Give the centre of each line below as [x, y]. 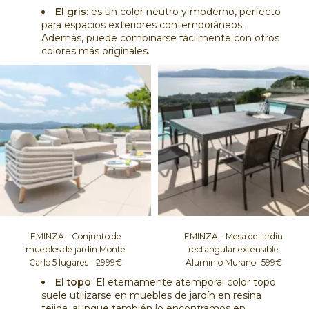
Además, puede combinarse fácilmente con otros [160, 38]
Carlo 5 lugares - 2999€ [76, 262]
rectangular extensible [233, 249]
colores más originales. [96, 51]
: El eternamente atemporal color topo [183, 282]
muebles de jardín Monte [76, 249]
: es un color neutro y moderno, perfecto [183, 11]
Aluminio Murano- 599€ [233, 262]
